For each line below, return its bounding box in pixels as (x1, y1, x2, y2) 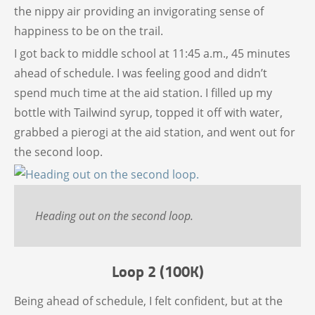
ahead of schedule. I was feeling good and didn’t (14, 65, 267, 81)
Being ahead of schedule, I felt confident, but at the (14, 292, 283, 309)
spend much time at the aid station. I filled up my (14, 84, 272, 101)
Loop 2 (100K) (111, 259, 204, 282)
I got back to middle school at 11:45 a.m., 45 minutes (14, 45, 290, 61)
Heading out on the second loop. (35, 207, 193, 224)
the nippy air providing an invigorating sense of (14, 3, 264, 19)
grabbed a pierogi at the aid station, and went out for (14, 124, 295, 140)
